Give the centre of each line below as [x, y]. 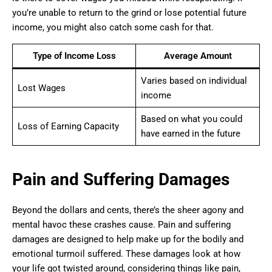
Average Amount [198, 56]
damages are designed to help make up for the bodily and [128, 239]
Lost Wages [41, 88]
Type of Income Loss [74, 56]
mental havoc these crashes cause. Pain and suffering [121, 224]
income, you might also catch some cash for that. [113, 28]
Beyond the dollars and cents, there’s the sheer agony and [128, 210]
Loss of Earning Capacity [68, 127]
